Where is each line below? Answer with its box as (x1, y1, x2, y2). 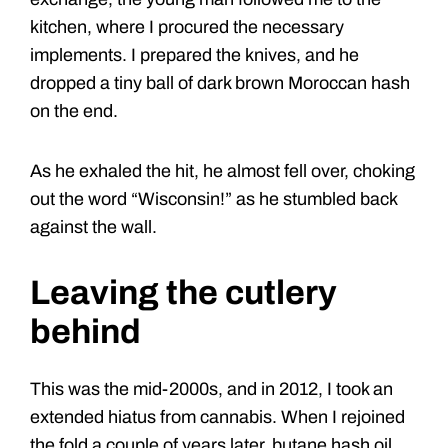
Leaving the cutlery (30, 274, 337, 312)
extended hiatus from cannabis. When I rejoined (30, 407, 405, 428)
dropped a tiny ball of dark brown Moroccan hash (30, 73, 410, 94)
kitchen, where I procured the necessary (30, 17, 344, 38)
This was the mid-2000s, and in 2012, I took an (30, 379, 393, 400)
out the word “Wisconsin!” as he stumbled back (30, 189, 397, 210)
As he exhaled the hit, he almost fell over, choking (30, 161, 415, 182)
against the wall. (30, 217, 157, 238)
